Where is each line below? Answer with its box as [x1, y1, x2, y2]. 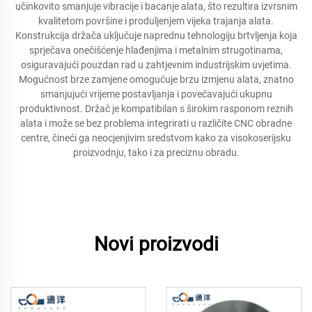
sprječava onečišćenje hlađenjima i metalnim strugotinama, [29, 45, 283, 56]
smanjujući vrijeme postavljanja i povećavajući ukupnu [40, 88, 272, 100]
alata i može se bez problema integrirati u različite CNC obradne [20, 118, 292, 129]
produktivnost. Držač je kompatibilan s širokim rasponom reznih [19, 103, 293, 114]
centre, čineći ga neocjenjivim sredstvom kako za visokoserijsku [21, 132, 291, 143]
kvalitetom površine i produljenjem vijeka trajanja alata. [38, 15, 274, 26]
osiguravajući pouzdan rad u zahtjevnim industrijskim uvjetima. [20, 59, 292, 70]
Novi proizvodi [93, 233, 219, 256]
